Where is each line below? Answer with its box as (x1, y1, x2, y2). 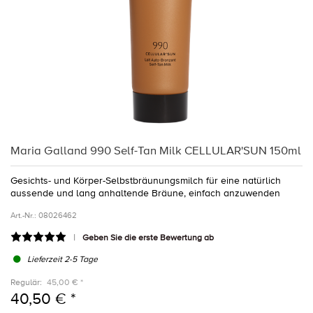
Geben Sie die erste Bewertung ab (82, 232, 214, 243)
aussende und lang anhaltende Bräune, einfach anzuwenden (10, 187, 280, 199)
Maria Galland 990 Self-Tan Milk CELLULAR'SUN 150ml (10, 143, 301, 159)
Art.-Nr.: (10, 210, 36, 220)
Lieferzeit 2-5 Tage (27, 254, 99, 265)
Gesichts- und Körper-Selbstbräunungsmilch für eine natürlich (10, 174, 281, 187)
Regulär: (10, 277, 42, 289)
